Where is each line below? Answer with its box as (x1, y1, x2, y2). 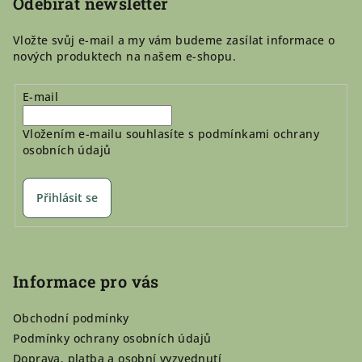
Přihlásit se (36, 189, 98, 205)
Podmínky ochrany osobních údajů (13, 330, 212, 347)
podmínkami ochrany (197, 125, 319, 141)
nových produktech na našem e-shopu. (13, 48, 236, 65)
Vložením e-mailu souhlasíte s (22, 125, 198, 141)
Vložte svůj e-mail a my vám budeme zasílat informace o (13, 32, 335, 48)
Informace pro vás (13, 271, 159, 293)
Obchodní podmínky (13, 310, 129, 326)
